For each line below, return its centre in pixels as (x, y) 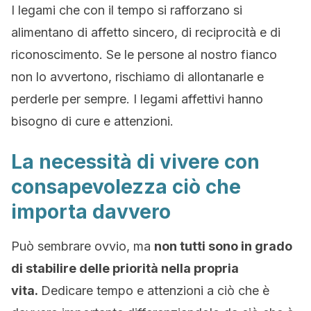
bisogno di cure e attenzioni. (92, 121)
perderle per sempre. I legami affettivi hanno (137, 99)
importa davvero (91, 212)
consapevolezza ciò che (126, 187)
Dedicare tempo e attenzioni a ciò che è (155, 291)
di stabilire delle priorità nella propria (125, 268)
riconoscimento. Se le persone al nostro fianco (144, 54)
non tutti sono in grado (223, 246)
